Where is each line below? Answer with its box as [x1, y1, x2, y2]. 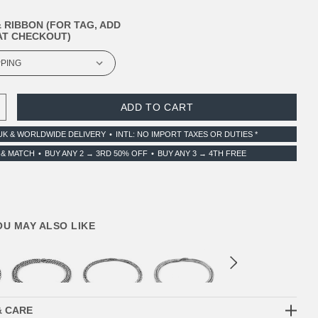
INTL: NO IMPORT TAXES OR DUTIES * [115, 130, 258, 138]
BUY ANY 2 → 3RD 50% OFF [45, 149, 148, 158]
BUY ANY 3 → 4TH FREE [158, 149, 247, 158]
